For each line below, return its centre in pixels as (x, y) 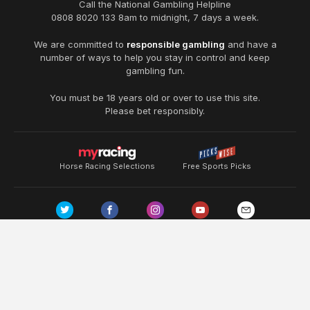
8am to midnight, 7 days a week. (189, 17)
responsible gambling (175, 44)
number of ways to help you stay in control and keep (155, 57)
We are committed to (79, 44)
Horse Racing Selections (107, 166)
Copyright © (144, 288)
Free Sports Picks (217, 166)
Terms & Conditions (68, 250)
